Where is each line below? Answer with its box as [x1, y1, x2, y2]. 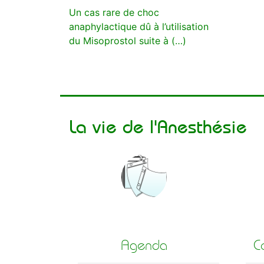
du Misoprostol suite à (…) [69, 35, 186, 47]
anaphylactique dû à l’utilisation [69, 21, 209, 32]
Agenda [121, 237, 167, 253]
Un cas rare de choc [69, 6, 159, 18]
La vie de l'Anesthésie [69, 116, 247, 137]
